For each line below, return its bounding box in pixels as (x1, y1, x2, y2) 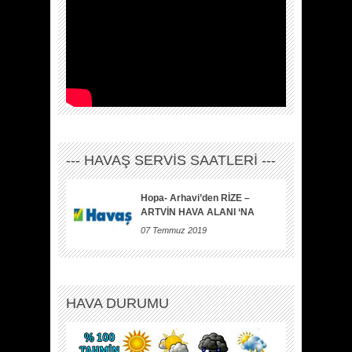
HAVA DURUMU (66, 295, 169, 312)
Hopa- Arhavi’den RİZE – (141, 192, 250, 204)
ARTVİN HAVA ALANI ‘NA (141, 207, 255, 218)
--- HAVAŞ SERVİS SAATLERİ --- (66, 152, 276, 169)
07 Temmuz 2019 (141, 225, 207, 236)
